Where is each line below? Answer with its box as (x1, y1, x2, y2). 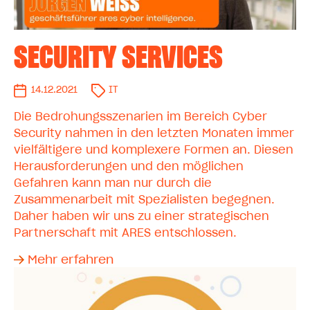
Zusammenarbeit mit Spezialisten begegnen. (14, 194, 275, 206)
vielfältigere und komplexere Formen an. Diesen (14, 145, 293, 156)
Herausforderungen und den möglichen (14, 161, 244, 173)
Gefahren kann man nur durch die (14, 178, 212, 190)
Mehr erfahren (28, 254, 113, 266)
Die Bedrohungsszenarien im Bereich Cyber (14, 111, 267, 123)
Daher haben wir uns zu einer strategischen (14, 211, 269, 223)
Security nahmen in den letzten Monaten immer (14, 128, 294, 140)
